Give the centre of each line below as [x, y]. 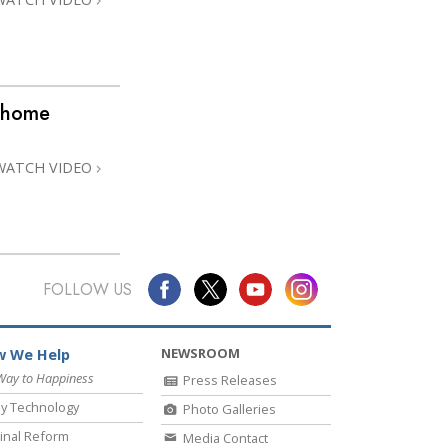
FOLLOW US [87, 289]
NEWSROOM [200, 353]
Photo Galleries [228, 409]
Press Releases [228, 380]
